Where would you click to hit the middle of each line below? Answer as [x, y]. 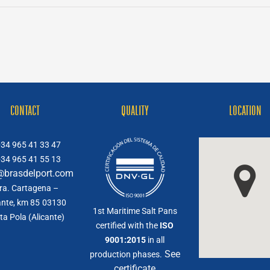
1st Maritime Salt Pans [135, 211]
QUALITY [135, 110]
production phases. [126, 254]
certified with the [128, 225]
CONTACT [25, 110]
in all [155, 240]
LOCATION [245, 110]
